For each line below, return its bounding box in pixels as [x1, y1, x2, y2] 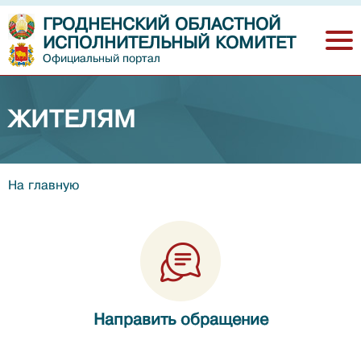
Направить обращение [93, 310, 268, 329]
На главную [8, 177, 79, 193]
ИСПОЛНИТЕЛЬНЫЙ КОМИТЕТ [43, 33, 296, 53]
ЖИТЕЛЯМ [8, 105, 136, 133]
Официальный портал [43, 52, 160, 65]
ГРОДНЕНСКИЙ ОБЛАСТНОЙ [43, 15, 280, 35]
